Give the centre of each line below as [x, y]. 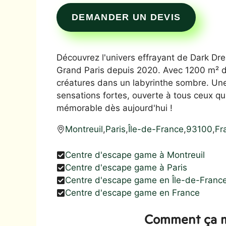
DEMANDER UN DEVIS [126, 17]
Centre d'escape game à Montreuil [135, 155]
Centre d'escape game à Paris [126, 167]
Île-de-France [156, 129]
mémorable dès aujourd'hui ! [115, 108]
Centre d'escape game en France [132, 192]
